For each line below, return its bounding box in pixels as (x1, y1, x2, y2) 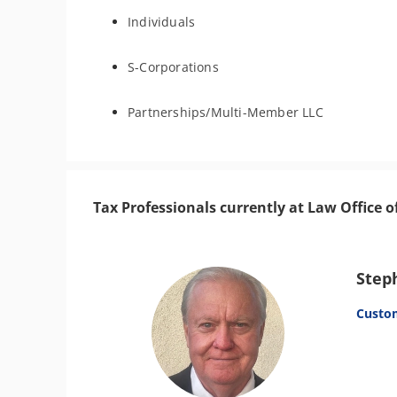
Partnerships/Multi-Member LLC (128, 104, 323, 121)
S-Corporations (128, 58, 219, 75)
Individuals (128, 13, 196, 30)
